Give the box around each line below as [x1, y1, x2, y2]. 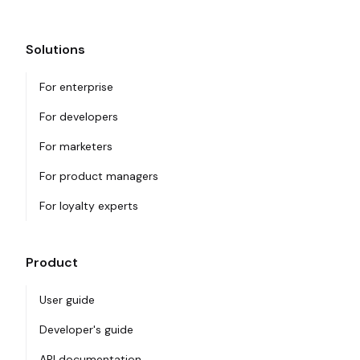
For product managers [39, 169, 158, 184]
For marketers [39, 139, 112, 154]
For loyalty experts [39, 198, 138, 214]
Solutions [26, 41, 85, 59]
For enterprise [39, 80, 113, 95]
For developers [39, 109, 118, 125]
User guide [39, 292, 95, 308]
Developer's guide [39, 322, 133, 337]
